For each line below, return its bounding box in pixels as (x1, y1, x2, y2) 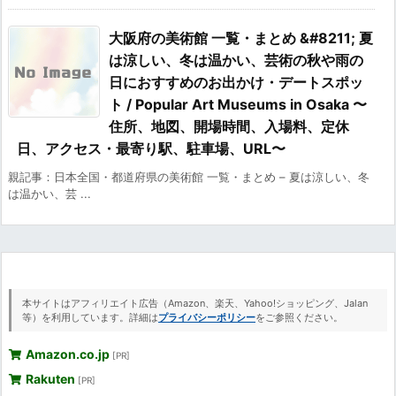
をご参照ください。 (255, 311, 343, 324)
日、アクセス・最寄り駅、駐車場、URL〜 (17, 140, 286, 158)
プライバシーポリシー (158, 311, 255, 324)
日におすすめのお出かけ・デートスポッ (109, 73, 363, 92)
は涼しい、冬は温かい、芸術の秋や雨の (109, 51, 363, 70)
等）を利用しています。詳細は (22, 311, 158, 324)
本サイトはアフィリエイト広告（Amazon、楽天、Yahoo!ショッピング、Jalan (22, 297, 368, 310)
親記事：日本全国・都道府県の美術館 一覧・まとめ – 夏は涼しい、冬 (8, 170, 369, 185)
